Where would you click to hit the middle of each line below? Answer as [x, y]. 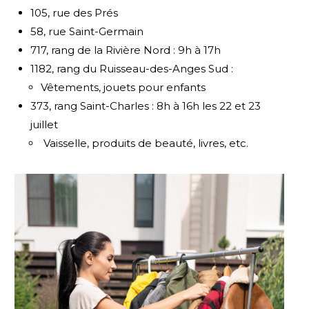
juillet [44, 124]
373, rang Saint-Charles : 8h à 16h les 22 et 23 [146, 106]
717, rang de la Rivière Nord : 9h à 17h [126, 50]
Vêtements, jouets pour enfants [123, 87]
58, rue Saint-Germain [87, 31]
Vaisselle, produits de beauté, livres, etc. [145, 143]
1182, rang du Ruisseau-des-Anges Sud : [132, 68]
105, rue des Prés [74, 12]
